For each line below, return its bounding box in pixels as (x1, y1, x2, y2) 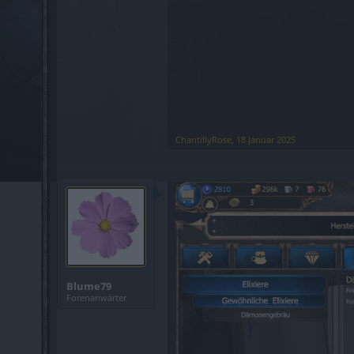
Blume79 (66, 279, 111, 293)
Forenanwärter (66, 292, 126, 303)
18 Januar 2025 (236, 134, 296, 145)
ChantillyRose (175, 134, 232, 145)
